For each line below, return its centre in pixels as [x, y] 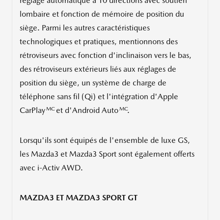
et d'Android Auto [86, 110]
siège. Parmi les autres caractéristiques [85, 28]
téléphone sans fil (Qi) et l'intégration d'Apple [99, 97]
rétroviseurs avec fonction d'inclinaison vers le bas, [106, 55]
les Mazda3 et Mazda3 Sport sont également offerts [107, 154]
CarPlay [32, 110]
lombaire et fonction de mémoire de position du [102, 14]
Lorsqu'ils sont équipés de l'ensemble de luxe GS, [105, 140]
